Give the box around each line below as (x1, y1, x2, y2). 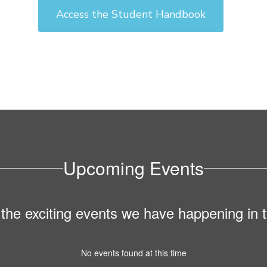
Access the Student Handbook (55, 7, 206, 22)
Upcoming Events (63, 155, 204, 181)
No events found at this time (80, 247, 187, 259)
